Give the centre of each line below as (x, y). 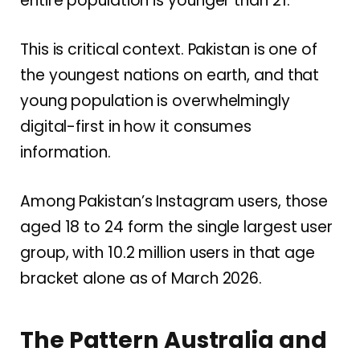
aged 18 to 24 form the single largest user (177, 227)
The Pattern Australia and (174, 340)
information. (65, 153)
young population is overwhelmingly (155, 101)
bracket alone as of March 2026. (141, 279)
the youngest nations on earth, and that (170, 76)
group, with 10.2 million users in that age (168, 253)
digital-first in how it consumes (136, 127)
